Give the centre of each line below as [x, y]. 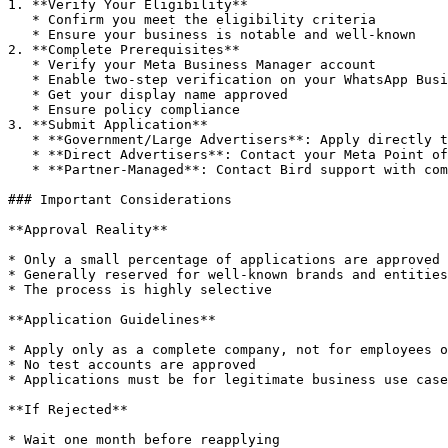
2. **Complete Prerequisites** [124, 49]
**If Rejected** [68, 409]
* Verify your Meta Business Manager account [20, 64]
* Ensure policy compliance [20, 109]
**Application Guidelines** [112, 319]
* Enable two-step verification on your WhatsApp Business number [20, 79]
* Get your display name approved [20, 94]
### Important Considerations [120, 199]
